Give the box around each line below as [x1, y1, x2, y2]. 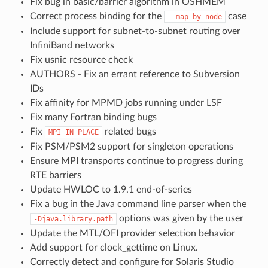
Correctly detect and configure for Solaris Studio [29, 257, 234, 267]
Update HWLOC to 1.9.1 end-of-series [29, 184, 192, 194]
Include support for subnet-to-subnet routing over [29, 26, 240, 36]
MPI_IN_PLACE [48, 127, 99, 136]
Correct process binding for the [29, 11, 164, 21]
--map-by [167, 12, 201, 21]
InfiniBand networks [29, 40, 114, 50]
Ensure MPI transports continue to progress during [29, 156, 243, 166]
